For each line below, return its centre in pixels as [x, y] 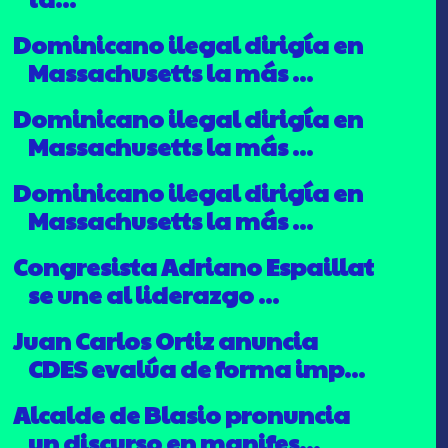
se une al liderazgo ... [153, 293]
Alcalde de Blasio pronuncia [181, 413]
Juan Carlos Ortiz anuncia [165, 339]
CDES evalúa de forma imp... [196, 367]
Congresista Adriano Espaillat [193, 265]
